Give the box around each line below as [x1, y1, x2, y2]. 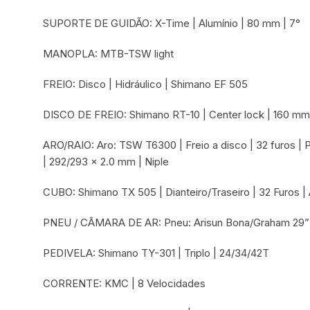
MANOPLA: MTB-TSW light [43, 47, 174, 61]
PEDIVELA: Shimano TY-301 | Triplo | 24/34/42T [43, 246, 270, 260]
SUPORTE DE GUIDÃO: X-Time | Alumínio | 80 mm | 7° [43, 17, 301, 30]
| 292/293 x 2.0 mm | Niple [43, 155, 170, 169]
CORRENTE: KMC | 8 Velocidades [43, 277, 206, 291]
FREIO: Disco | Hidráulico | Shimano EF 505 [43, 77, 248, 91]
